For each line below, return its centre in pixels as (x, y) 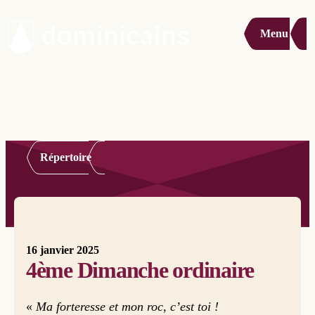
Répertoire (65, 157)
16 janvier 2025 (62, 250)
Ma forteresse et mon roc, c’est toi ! (127, 307)
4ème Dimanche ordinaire (140, 270)
